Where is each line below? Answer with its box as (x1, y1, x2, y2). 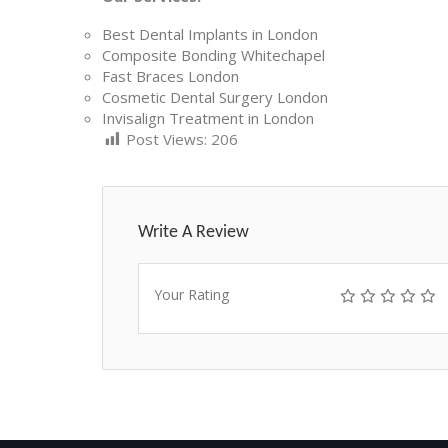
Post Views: (126, 128, 207, 149)
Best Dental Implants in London (102, 23, 318, 44)
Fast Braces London (102, 65, 239, 86)
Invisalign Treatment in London (102, 107, 314, 128)
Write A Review (138, 222, 249, 242)
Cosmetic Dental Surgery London (102, 86, 328, 107)
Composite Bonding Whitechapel (102, 44, 325, 65)
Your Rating (154, 284, 229, 304)
